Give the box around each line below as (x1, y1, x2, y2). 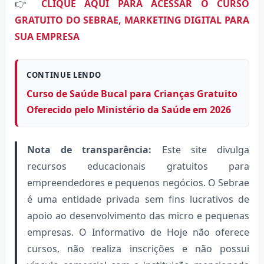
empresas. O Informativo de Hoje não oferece (27, 225, 249, 239)
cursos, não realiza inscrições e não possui (27, 242, 249, 255)
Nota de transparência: (27, 143, 152, 156)
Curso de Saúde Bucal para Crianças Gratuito (27, 87, 237, 100)
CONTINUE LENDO (27, 69, 102, 80)
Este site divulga (151, 143, 250, 156)
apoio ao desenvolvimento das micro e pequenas (27, 209, 249, 222)
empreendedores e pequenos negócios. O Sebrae (27, 176, 249, 189)
